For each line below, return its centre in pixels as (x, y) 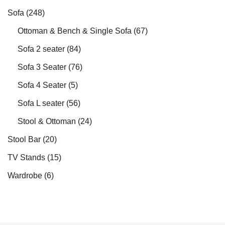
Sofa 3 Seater (42, 67)
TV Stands (26, 157)
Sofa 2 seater (41, 49)
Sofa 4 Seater (42, 85)
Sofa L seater (41, 103)
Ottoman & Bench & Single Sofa (75, 31)
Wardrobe (25, 176)
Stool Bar (24, 139)
